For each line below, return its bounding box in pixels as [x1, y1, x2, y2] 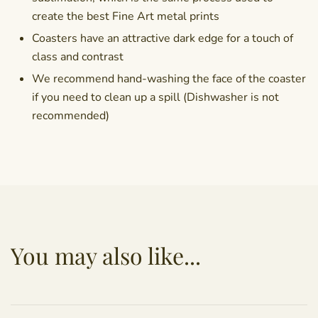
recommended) [32, 108, 109, 124]
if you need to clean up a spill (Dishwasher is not [32, 89, 279, 106]
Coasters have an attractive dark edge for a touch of [32, 31, 293, 47]
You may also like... [11, 240, 201, 271]
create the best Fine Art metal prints [32, 9, 219, 25]
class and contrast [32, 49, 124, 65]
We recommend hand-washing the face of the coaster [32, 71, 306, 87]
